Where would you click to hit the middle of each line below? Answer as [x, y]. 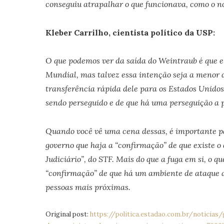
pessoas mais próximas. [88, 187]
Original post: [67, 214]
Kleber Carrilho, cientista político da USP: [130, 32]
